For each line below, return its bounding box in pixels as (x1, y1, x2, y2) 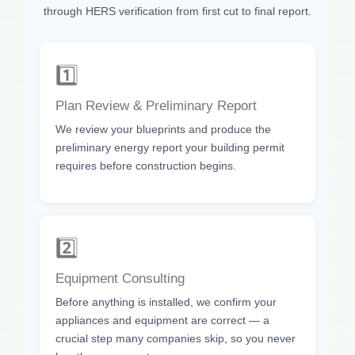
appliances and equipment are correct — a (55, 313, 269, 326)
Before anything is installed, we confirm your (55, 295, 277, 308)
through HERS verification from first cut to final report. (44, 5, 311, 18)
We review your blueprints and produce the (55, 123, 271, 136)
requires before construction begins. (55, 159, 236, 173)
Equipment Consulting (55, 270, 185, 286)
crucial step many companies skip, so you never (55, 331, 296, 345)
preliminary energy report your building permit (55, 141, 284, 155)
